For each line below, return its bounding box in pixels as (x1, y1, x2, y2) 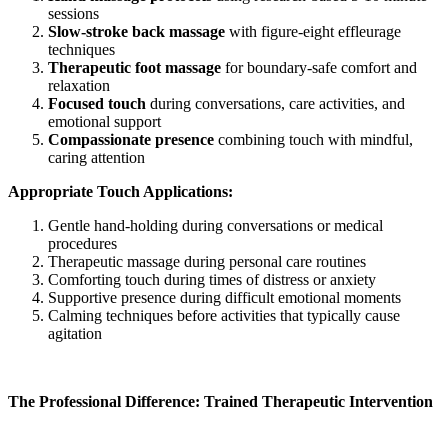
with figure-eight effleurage (225, 22, 401, 40)
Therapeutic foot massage (48, 58, 221, 76)
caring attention (48, 148, 145, 166)
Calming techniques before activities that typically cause (48, 306, 400, 324)
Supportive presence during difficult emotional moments (48, 288, 401, 306)
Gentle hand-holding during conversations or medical (48, 216, 383, 234)
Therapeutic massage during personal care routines (48, 252, 366, 270)
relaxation (48, 76, 110, 94)
